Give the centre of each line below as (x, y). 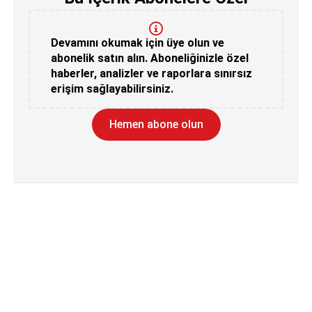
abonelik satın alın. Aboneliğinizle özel (150, 58)
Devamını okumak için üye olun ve (138, 43)
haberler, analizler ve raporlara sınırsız (151, 73)
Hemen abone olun (156, 124)
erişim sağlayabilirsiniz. (112, 89)
